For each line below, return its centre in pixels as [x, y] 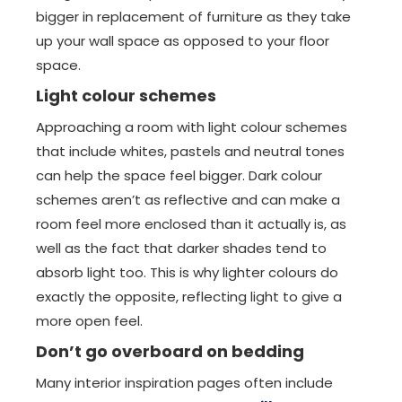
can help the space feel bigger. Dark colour [179, 175]
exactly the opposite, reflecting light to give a [189, 297]
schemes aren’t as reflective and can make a [188, 200]
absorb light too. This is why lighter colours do [187, 272]
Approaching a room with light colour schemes [192, 127]
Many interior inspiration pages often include [184, 383]
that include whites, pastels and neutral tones [190, 151]
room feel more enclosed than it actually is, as [191, 224]
